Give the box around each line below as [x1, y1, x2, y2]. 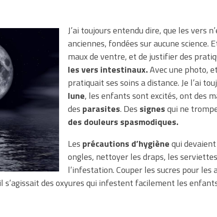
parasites [82, 102, 120, 116]
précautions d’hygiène [82, 137, 170, 151]
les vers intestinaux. [68, 63, 148, 77]
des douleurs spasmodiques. [68, 115, 178, 129]
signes [139, 102, 165, 116]
